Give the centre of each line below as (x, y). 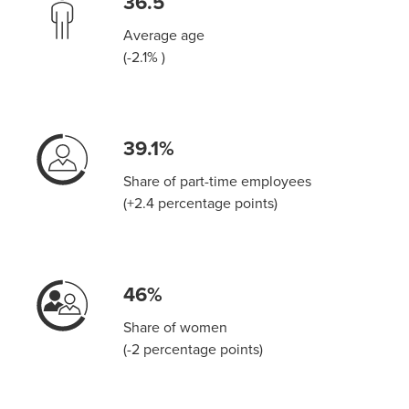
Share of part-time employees (218, 180)
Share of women (176, 326)
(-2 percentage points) (194, 348)
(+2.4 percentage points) (201, 202)
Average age (164, 34)
